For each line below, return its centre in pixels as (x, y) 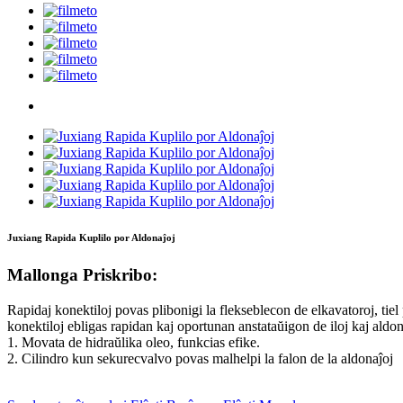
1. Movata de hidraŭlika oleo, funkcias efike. (134, 342)
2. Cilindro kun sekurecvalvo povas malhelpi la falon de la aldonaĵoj (200, 358)
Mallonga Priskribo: (82, 275)
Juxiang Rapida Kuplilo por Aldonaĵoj (91, 238)
